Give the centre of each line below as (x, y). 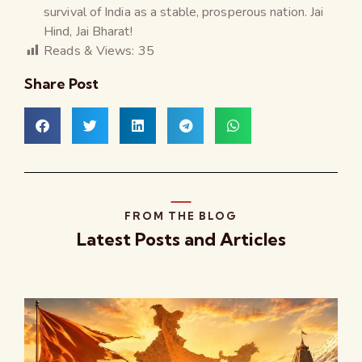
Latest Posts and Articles (181, 239)
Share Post (61, 83)
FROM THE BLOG (181, 215)
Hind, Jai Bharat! (88, 31)
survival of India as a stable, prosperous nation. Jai (184, 12)
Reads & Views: (89, 51)
